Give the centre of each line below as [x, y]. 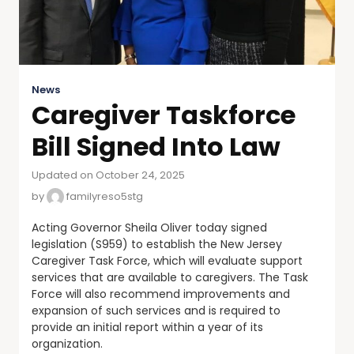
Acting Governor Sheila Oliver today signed [149, 227]
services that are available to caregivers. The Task [170, 277]
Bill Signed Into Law [156, 146]
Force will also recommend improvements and [161, 294]
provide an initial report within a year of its [147, 327]
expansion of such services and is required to [156, 310]
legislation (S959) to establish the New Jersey [157, 244]
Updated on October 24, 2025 [108, 175]
